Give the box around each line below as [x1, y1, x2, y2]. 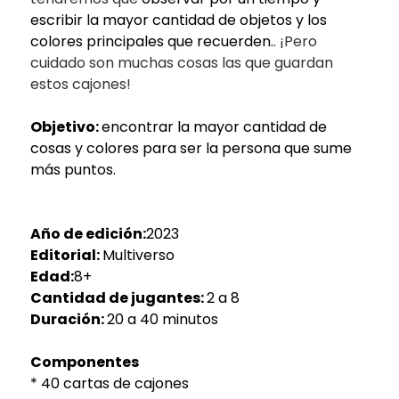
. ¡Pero [273, 30, 317, 52]
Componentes [29, 351, 139, 372]
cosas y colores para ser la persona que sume [29, 137, 352, 159]
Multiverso [102, 244, 175, 265]
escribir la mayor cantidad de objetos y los [29, 9, 327, 30]
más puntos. [29, 159, 116, 180]
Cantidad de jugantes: [29, 287, 207, 308]
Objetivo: [29, 116, 102, 137]
